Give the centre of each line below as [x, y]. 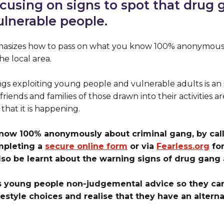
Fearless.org [183, 146]
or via [141, 146]
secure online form [86, 146]
